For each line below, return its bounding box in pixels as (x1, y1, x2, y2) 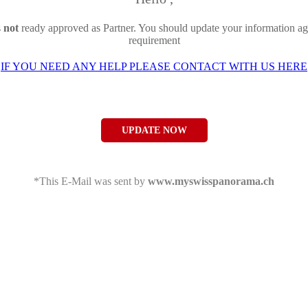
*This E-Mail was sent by (34, 175, 148, 187)
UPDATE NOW (121, 124, 187, 135)
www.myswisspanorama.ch (148, 175, 274, 187)
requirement (128, 34, 180, 46)
